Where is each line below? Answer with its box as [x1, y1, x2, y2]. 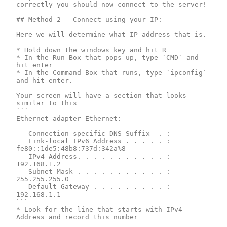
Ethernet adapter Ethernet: [16, 114, 122, 122]
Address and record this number [16, 213, 138, 221]
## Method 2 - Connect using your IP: [16, 15, 166, 23]
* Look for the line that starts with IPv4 [16, 205, 182, 213]
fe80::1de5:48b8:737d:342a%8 [16, 144, 126, 153]
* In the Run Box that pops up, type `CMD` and [16, 53, 199, 61]
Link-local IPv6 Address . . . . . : [16, 137, 28, 145]
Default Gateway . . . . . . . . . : [16, 182, 28, 191]
